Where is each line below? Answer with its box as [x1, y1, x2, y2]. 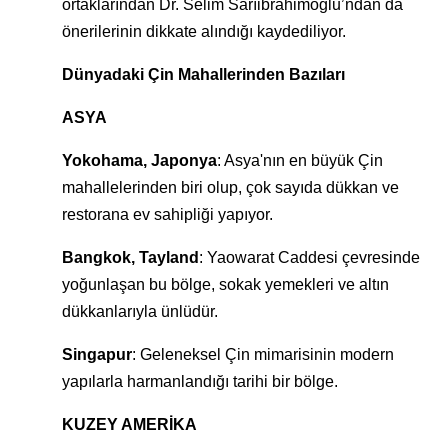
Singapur [62, 346, 132, 364]
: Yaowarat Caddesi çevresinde [199, 249, 420, 267]
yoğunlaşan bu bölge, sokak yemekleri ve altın [62, 276, 389, 294]
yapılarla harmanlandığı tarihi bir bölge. [62, 373, 338, 391]
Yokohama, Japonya [62, 152, 217, 170]
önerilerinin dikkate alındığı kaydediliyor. [62, 23, 346, 41]
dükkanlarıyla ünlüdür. [62, 303, 218, 321]
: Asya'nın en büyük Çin [217, 152, 383, 170]
